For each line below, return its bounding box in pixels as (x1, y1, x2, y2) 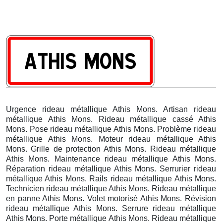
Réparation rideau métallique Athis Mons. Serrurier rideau (6, 164, 216, 173)
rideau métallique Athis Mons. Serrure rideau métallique (6, 204, 216, 213)
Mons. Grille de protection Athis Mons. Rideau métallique (6, 144, 216, 153)
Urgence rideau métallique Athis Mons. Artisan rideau (6, 105, 216, 113)
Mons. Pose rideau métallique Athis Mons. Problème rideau (6, 124, 216, 133)
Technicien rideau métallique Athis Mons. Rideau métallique (6, 184, 216, 193)
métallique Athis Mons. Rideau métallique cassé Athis (6, 114, 216, 123)
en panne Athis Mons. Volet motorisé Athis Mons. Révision (6, 194, 216, 203)
